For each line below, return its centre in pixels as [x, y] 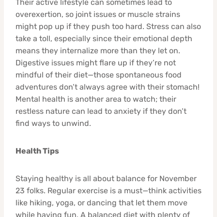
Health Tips [37, 151]
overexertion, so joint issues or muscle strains [98, 14]
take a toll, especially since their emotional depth [104, 38]
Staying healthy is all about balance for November [106, 178]
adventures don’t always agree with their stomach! [108, 87]
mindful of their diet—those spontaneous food [99, 75]
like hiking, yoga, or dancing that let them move [101, 202]
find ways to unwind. [53, 123]
